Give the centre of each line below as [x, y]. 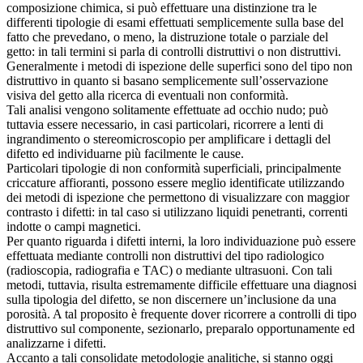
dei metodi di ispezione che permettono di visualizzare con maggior [178, 198]
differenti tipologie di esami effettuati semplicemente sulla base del [175, 23]
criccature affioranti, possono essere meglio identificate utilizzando [175, 183]
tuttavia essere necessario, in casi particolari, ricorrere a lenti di [165, 125]
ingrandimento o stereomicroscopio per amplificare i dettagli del [169, 139]
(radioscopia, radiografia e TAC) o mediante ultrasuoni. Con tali [169, 271]
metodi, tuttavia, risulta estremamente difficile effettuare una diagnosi [181, 285]
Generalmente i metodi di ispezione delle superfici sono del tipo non [179, 66]
